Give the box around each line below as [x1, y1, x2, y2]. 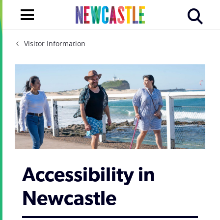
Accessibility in [22, 166, 155, 186]
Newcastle [22, 190, 116, 210]
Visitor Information [24, 39, 85, 48]
